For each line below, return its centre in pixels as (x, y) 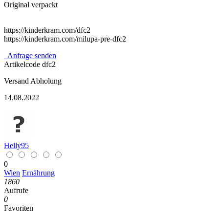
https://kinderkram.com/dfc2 (47, 30)
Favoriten (19, 208)
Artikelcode (23, 64)
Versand (16, 81)
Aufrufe (16, 190)
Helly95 (16, 145)
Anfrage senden (31, 55)
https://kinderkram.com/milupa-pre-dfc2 (65, 39)
